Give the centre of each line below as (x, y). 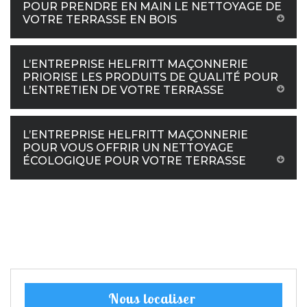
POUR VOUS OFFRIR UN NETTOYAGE (128, 148)
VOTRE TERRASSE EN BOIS (100, 20)
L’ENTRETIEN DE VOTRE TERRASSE (123, 90)
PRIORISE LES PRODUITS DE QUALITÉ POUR (150, 77)
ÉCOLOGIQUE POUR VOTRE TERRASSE (134, 161)
